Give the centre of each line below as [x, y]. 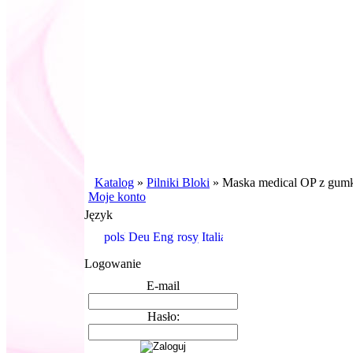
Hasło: [163, 316]
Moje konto [117, 197]
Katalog [114, 182]
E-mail [163, 286]
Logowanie [113, 264]
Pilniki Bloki [178, 182]
